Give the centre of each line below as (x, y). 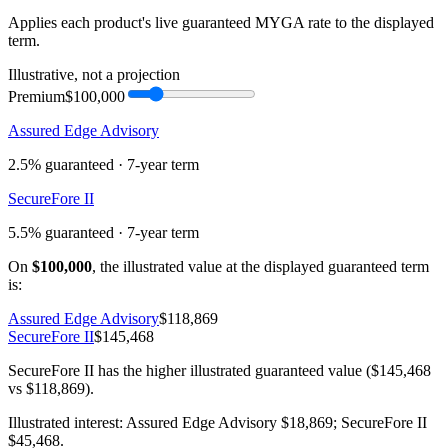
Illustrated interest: (67, 422)
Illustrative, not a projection (94, 74)
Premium (36, 96)
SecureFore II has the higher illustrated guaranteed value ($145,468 (219, 370)
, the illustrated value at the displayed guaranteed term (260, 266)
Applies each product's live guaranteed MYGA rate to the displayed (221, 22)
